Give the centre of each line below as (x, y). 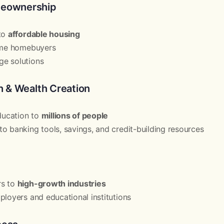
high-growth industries (61, 183)
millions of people (75, 115)
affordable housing (44, 34)
